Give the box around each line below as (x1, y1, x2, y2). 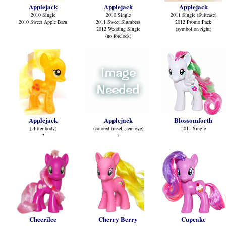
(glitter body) (29, 125, 56, 132)
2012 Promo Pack (175, 18, 211, 25)
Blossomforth (174, 115, 212, 125)
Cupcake (181, 214, 206, 224)
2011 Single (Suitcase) (170, 11, 216, 18)
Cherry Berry (98, 214, 138, 224)
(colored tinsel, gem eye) (93, 125, 143, 132)
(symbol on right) (175, 25, 211, 32)
